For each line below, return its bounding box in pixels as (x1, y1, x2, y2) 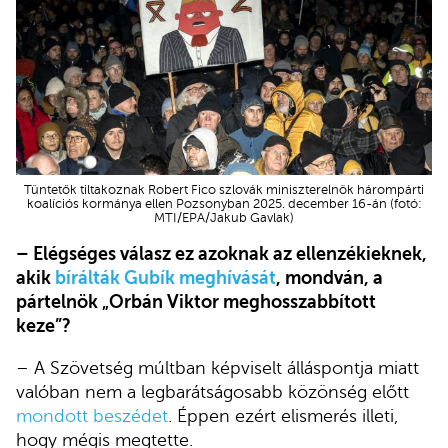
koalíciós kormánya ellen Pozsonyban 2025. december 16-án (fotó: (26, 196, 422, 211)
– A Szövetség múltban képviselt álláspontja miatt (16, 357, 419, 378)
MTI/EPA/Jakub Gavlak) (154, 210, 294, 225)
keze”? (16, 316, 71, 337)
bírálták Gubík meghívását (55, 268, 276, 289)
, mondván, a (276, 268, 383, 289)
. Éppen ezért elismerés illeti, (168, 405, 398, 426)
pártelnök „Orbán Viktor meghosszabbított (16, 292, 376, 313)
